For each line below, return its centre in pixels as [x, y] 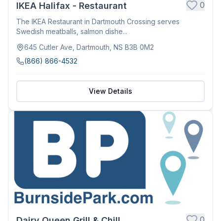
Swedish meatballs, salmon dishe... [72, 31]
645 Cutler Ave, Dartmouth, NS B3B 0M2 [89, 47]
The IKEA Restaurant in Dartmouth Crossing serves [98, 21]
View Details [110, 91]
